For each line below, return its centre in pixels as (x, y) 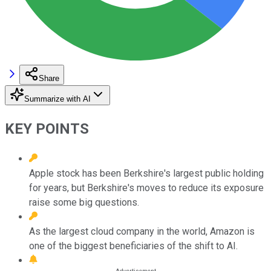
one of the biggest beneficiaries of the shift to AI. (133, 246)
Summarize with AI (57, 99)
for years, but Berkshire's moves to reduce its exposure (146, 188)
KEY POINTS (47, 129)
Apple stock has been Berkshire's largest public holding (146, 173)
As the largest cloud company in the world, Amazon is (142, 231)
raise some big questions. (84, 202)
